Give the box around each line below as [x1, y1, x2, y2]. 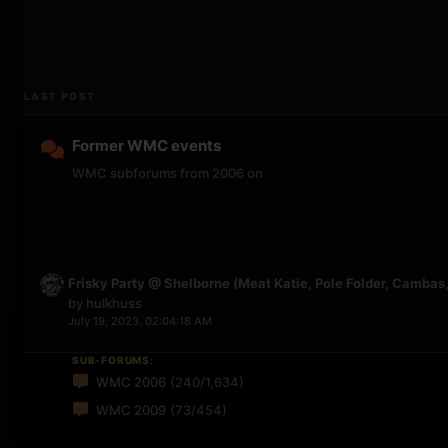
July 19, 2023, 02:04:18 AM [68, 314, 212, 328]
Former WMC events [72, 136, 221, 155]
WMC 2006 [96, 374, 166, 390]
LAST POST [24, 90, 96, 102]
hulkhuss [86, 295, 142, 311]
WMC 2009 [96, 402, 166, 418]
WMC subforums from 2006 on [72, 165, 263, 181]
